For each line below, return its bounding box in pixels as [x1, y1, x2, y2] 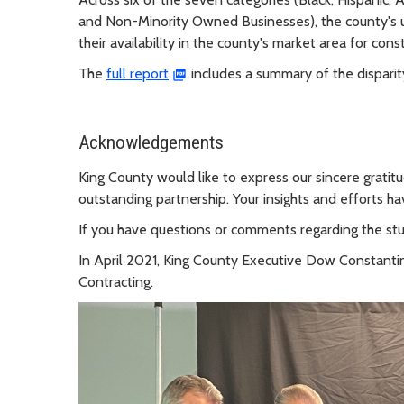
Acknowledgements [78, 132, 224, 154]
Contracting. [78, 273, 153, 291]
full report [106, 65, 169, 83]
